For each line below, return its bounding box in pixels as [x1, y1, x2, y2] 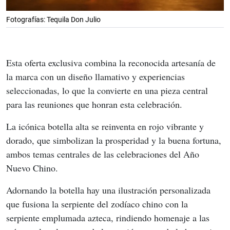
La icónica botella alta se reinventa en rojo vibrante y [6, 120, 206, 133]
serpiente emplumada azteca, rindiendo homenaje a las [6, 212, 212, 224]
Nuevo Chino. [6, 162, 58, 175]
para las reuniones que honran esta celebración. [6, 98, 182, 111]
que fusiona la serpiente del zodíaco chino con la [6, 198, 190, 210]
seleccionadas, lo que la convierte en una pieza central [6, 84, 210, 97]
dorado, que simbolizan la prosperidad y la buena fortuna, [6, 134, 224, 147]
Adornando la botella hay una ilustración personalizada [6, 184, 213, 197]
